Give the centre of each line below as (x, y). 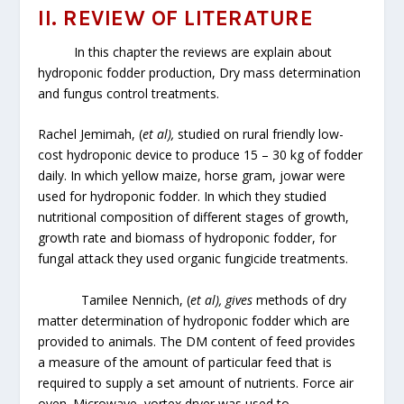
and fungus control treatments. (129, 93)
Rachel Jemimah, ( (91, 134)
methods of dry (300, 299)
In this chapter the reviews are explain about (203, 51)
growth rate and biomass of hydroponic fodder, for (188, 238)
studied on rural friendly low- (259, 134)
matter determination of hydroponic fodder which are (194, 320)
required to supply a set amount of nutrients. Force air (196, 382)
